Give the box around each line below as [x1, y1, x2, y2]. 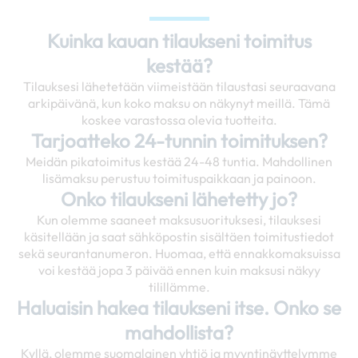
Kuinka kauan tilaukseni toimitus [46, 29, 312, 54]
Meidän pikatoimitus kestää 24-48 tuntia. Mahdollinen [26, 153, 332, 170]
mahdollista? [125, 320, 233, 345]
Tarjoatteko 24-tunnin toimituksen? [30, 129, 328, 153]
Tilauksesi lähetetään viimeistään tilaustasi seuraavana [22, 78, 336, 95]
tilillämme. [148, 279, 210, 296]
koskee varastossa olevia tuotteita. [81, 112, 277, 129]
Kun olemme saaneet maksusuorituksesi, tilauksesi [37, 212, 321, 229]
